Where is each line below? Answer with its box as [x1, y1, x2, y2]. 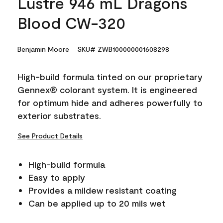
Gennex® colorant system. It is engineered [17, 84, 197, 95]
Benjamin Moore [17, 45, 69, 53]
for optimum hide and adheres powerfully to [17, 97, 203, 108]
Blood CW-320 [17, 13, 125, 32]
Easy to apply [28, 172, 85, 183]
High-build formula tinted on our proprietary [17, 71, 203, 82]
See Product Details [17, 131, 83, 140]
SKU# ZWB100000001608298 [77, 45, 169, 53]
